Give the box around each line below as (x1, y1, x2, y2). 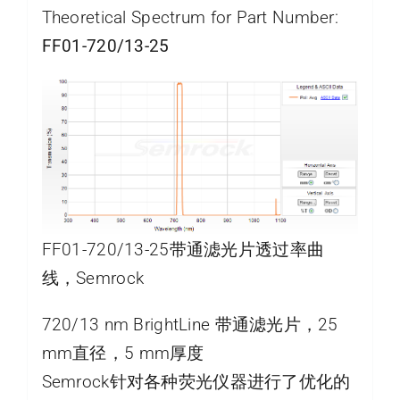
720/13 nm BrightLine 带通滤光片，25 (41, 314, 338, 336)
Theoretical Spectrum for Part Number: (41, 6, 339, 28)
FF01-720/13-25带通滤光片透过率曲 (41, 239, 325, 261)
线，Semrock (41, 268, 145, 289)
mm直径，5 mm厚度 (41, 343, 204, 364)
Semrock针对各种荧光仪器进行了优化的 (41, 371, 351, 393)
